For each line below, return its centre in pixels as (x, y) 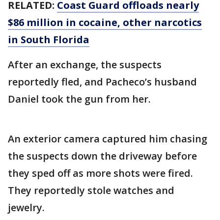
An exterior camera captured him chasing (108, 138)
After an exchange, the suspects (85, 64)
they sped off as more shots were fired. (100, 173)
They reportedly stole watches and (91, 190)
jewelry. (26, 207)
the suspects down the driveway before (102, 156)
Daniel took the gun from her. (79, 99)
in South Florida (49, 39)
